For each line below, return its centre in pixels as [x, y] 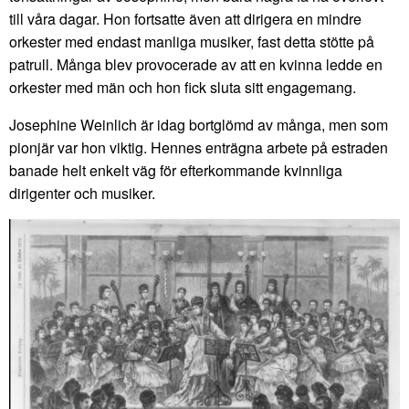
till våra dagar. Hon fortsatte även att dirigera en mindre [185, 18]
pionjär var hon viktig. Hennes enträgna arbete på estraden [199, 147]
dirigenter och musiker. [82, 193]
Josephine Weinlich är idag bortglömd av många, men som [199, 124]
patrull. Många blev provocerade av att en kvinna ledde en [196, 64]
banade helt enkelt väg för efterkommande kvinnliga [176, 170]
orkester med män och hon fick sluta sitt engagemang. [183, 87]
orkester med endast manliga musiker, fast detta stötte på [192, 41]
